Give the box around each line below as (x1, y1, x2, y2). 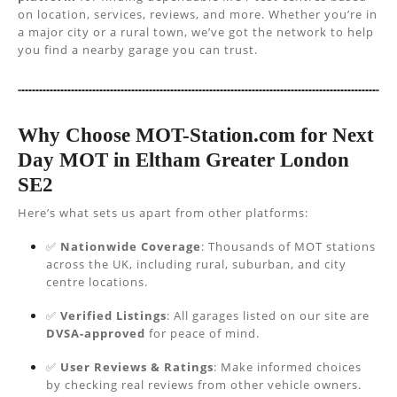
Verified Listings (60, 307, 167, 323)
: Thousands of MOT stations (201, 238, 376, 254)
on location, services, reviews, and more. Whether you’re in (18, 6, 378, 22)
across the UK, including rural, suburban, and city (46, 256, 346, 272)
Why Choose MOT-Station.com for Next (18, 123, 374, 146)
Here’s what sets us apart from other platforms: (18, 205, 308, 221)
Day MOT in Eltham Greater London (18, 148, 349, 171)
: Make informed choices (214, 359, 362, 375)
